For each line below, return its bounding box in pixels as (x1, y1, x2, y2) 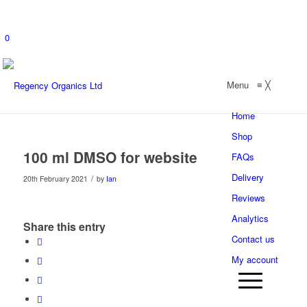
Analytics (232, 211, 269, 225)
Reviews (232, 191, 266, 204)
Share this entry (23, 218, 106, 234)
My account (232, 252, 279, 266)
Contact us (232, 232, 275, 245)
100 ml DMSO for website (23, 146, 197, 167)
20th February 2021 (23, 173, 88, 184)
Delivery (232, 170, 265, 184)
